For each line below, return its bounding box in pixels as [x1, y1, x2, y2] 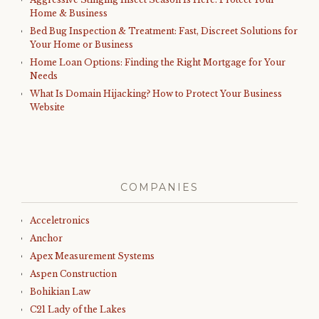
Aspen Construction [30, 268, 117, 279]
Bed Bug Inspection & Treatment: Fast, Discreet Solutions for [30, 26, 298, 36]
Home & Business [30, 8, 108, 19]
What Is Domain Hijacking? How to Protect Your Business [30, 88, 282, 99]
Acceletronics [30, 215, 90, 226]
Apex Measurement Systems [30, 251, 155, 261]
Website [30, 102, 65, 113]
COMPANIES [120, 181, 199, 194]
